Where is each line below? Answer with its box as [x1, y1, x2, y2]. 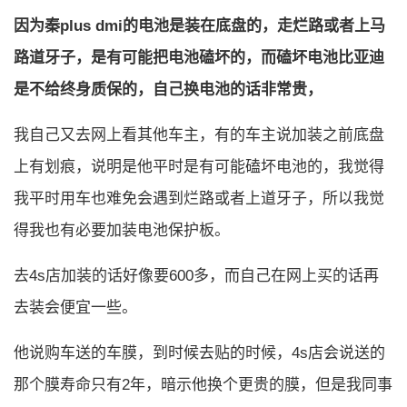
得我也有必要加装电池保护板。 [14, 222, 230, 239]
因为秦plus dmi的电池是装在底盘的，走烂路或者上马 [14, 17, 385, 35]
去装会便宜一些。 [14, 299, 137, 316]
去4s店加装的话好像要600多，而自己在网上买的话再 [14, 267, 379, 284]
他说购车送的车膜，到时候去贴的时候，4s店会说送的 [14, 344, 385, 362]
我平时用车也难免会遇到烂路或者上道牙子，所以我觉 [14, 190, 384, 207]
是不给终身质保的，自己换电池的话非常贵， [14, 81, 323, 98]
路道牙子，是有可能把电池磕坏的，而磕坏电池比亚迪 [14, 49, 384, 66]
